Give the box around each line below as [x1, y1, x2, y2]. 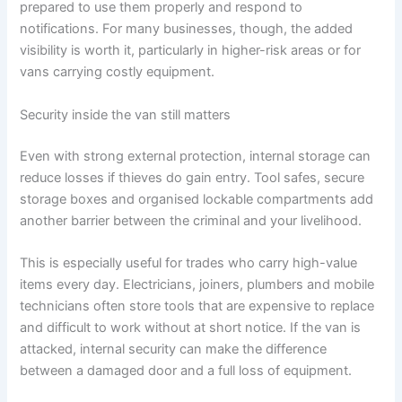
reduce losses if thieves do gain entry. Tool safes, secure [20, 169, 365, 186]
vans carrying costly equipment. [20, 64, 215, 81]
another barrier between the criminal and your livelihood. [20, 212, 363, 229]
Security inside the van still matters [20, 106, 232, 123]
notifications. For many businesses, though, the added [20, 21, 354, 38]
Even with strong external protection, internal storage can [20, 147, 371, 164]
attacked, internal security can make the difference [20, 341, 328, 357]
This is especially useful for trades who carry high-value [20, 255, 358, 271]
